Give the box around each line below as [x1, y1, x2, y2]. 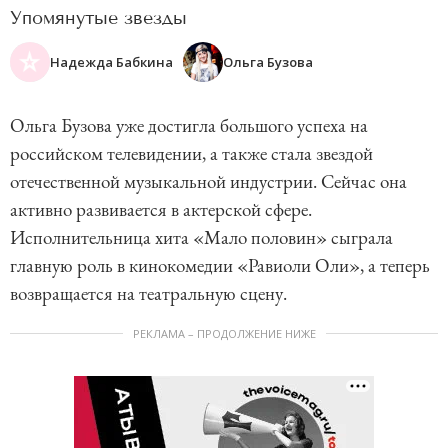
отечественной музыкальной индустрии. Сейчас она [10, 169, 407, 195]
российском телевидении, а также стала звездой [10, 141, 373, 167]
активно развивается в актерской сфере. [10, 197, 312, 223]
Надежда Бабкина [50, 52, 173, 71]
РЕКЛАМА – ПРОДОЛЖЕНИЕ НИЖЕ [132, 326, 316, 342]
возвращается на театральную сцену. [10, 281, 287, 307]
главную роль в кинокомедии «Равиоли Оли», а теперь [10, 253, 430, 279]
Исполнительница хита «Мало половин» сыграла [10, 225, 393, 251]
